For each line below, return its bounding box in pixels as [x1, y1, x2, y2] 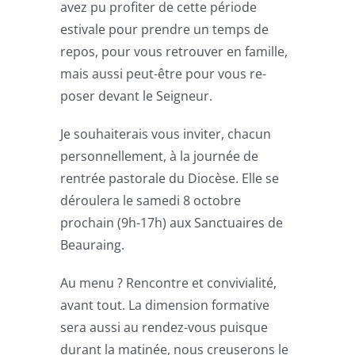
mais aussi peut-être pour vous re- [60, 64, 267, 82]
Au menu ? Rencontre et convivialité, [60, 273, 277, 292]
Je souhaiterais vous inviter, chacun [60, 124, 272, 143]
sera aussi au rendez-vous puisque [60, 318, 269, 336]
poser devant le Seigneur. [60, 86, 213, 105]
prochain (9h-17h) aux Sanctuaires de [60, 213, 284, 231]
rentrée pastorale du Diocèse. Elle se [60, 169, 280, 187]
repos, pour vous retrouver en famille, [60, 42, 288, 60]
